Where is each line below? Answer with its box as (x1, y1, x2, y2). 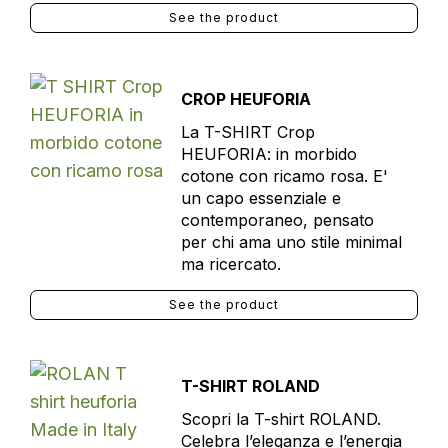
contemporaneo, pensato (180, 210, 374, 230)
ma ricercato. (180, 254, 281, 274)
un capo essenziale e (180, 188, 341, 208)
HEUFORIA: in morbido (180, 144, 357, 164)
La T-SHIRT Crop (180, 122, 315, 142)
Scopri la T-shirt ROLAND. (180, 409, 381, 429)
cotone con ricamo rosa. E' (180, 166, 388, 186)
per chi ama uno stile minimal (180, 232, 402, 252)
